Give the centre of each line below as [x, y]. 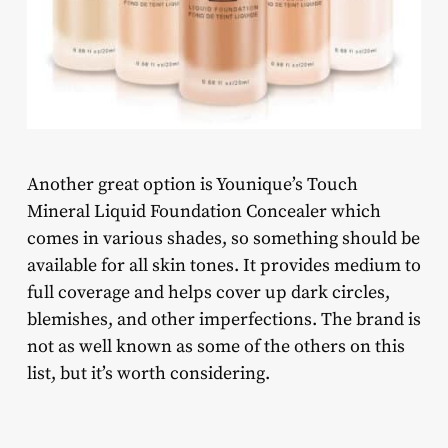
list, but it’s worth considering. [148, 373]
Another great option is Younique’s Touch [192, 184]
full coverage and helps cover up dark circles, [208, 292]
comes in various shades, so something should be [223, 238]
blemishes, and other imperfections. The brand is [223, 319]
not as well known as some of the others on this [215, 346]
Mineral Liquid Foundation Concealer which [203, 211]
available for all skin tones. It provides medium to [223, 265]
